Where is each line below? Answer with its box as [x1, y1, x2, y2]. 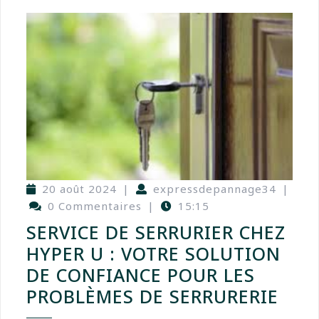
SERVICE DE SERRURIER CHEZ [26, 220, 286, 245]
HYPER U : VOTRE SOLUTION [26, 241, 281, 266]
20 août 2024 [42, 182, 117, 197]
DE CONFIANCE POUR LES [26, 263, 255, 288]
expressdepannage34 [153, 182, 276, 197]
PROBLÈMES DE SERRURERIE [26, 284, 278, 309]
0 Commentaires [48, 199, 142, 214]
